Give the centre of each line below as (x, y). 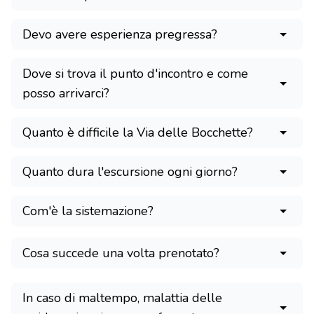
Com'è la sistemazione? (88, 211)
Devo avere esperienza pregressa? (120, 34)
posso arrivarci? (66, 93)
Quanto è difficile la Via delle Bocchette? (138, 132)
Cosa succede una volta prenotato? (121, 253)
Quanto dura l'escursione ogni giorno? (130, 172)
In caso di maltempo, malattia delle (122, 298)
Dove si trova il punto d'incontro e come (135, 74)
